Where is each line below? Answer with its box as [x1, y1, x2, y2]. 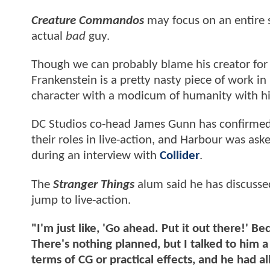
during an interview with [31, 149, 160, 163]
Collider [160, 149, 199, 163]
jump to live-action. [31, 193, 131, 207]
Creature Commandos [31, 14, 147, 27]
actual [31, 30, 66, 43]
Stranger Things [50, 178, 134, 191]
